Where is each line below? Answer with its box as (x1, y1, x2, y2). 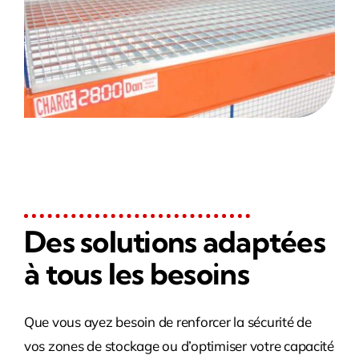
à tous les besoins (23, 256, 249, 292)
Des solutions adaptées (23, 224, 325, 260)
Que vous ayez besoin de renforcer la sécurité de (23, 313, 312, 331)
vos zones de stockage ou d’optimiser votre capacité (23, 337, 334, 355)
